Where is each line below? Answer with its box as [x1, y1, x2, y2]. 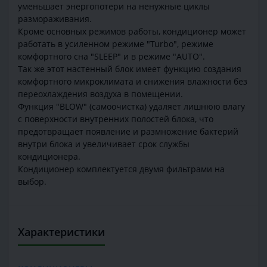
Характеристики [18, 225, 105, 240]
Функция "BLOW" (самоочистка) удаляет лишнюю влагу [18, 101, 245, 113]
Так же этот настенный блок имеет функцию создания [18, 63, 241, 75]
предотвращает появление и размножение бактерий [18, 126, 238, 138]
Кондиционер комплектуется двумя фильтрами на [18, 163, 225, 175]
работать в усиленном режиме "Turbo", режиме [18, 38, 213, 50]
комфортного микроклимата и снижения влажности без [18, 76, 247, 88]
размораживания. [18, 13, 92, 25]
